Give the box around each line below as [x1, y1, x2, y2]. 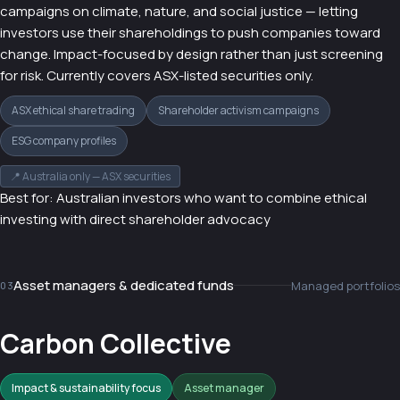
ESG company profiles [12, 132, 116, 148]
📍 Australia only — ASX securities [10, 168, 171, 184]
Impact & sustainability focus [12, 379, 161, 396]
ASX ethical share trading [12, 102, 135, 118]
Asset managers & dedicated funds [13, 275, 235, 295]
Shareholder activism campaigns [158, 102, 319, 118]
